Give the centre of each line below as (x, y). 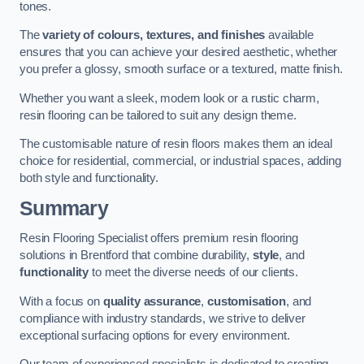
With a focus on (61, 301)
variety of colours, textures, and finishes (154, 35)
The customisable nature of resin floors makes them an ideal (176, 144)
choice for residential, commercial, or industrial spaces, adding (180, 161)
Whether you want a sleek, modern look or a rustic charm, (169, 98)
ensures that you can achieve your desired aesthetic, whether (179, 52)
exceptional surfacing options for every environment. (155, 335)
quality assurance (152, 301)
